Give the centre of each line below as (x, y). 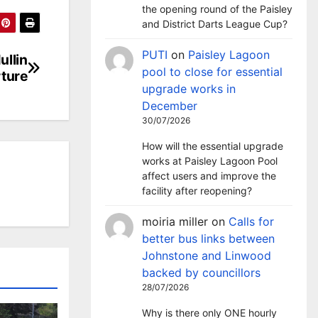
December (170, 106)
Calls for (251, 221)
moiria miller (175, 221)
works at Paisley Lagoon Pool (210, 161)
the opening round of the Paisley (217, 9)
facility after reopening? (197, 191)
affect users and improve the (209, 176)
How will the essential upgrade (213, 146)
